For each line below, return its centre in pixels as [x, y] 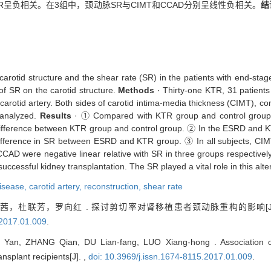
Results [55, 116]
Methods [136, 90]
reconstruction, [114, 187]
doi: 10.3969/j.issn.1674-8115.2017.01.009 [170, 257]
